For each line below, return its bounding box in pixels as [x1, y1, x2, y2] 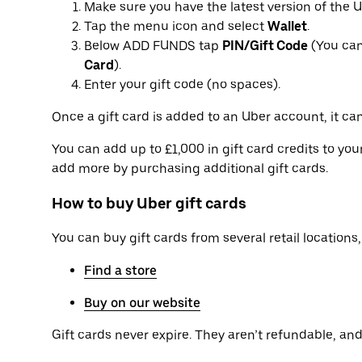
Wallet [267, 19, 307, 35]
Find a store [84, 262, 157, 278]
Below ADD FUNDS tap [84, 38, 222, 54]
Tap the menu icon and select [84, 19, 267, 35]
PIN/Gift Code [222, 38, 308, 54]
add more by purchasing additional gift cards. [52, 161, 328, 177]
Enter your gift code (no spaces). [84, 77, 280, 93]
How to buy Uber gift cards [52, 193, 246, 213]
